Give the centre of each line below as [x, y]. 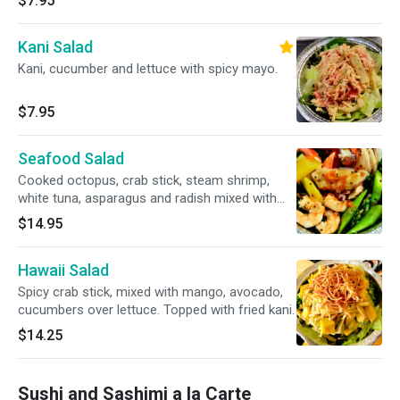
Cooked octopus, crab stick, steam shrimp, [144, 180]
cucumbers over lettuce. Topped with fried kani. [156, 310]
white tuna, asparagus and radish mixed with [147, 198]
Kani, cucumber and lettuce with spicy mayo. [148, 69]
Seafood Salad [71, 158]
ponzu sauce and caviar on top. [110, 216]
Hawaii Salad [63, 270]
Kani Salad [55, 47]
